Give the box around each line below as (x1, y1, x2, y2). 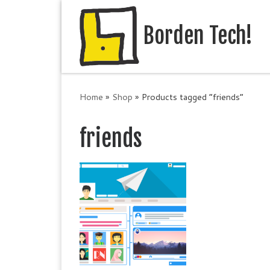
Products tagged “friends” (142, 90, 243, 104)
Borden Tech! (143, 22, 253, 50)
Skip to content (16, 11, 78, 24)
